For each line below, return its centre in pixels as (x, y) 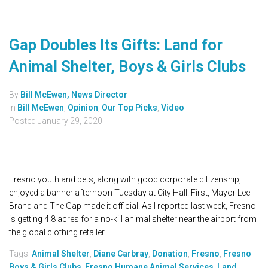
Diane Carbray (121, 254)
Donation (170, 254)
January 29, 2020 (70, 121)
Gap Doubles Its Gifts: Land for (116, 45)
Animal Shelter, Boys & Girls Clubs (127, 67)
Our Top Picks (130, 108)
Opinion (83, 108)
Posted (23, 121)
